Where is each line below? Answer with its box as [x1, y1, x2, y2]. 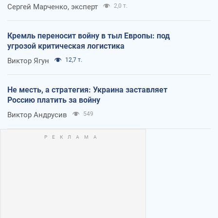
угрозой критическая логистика [7, 41, 125, 51]
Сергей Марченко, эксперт [7, 2, 98, 11]
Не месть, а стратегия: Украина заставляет [7, 85, 167, 94]
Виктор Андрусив [7, 110, 67, 119]
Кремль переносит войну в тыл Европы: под [7, 31, 170, 40]
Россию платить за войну [7, 95, 100, 105]
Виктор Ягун [7, 56, 49, 65]
